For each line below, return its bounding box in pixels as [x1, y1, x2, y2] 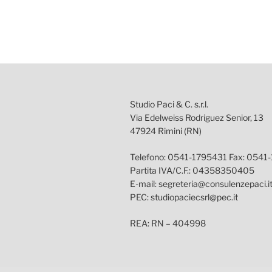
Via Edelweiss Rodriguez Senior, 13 [130, 112, 263, 123]
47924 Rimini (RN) [130, 126, 202, 137]
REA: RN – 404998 [130, 218, 206, 229]
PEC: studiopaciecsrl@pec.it [130, 192, 238, 203]
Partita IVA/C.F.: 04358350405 [130, 165, 254, 176]
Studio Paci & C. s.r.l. [130, 99, 208, 110]
